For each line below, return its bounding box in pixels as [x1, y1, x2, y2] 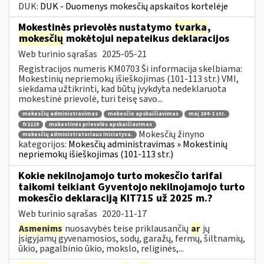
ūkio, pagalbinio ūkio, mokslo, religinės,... [18, 242, 184, 255]
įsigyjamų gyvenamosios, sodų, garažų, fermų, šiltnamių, [18, 232, 245, 245]
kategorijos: [18, 138, 68, 151]
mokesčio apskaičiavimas [108, 110, 179, 118]
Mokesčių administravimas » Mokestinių [68, 138, 227, 151]
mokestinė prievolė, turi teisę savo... [18, 92, 163, 105]
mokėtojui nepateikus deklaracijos [64, 31, 229, 46]
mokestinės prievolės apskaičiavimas [49, 120, 152, 128]
